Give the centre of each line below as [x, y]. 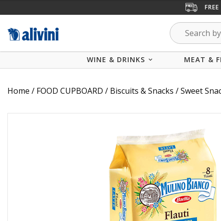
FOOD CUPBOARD [70, 91]
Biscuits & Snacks [142, 91]
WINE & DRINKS [116, 59]
